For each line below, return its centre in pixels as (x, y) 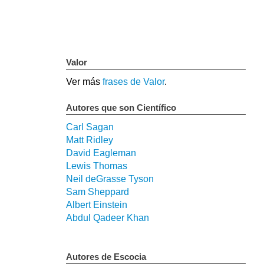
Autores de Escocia (106, 257)
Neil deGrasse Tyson (110, 179)
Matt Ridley (90, 140)
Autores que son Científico (121, 108)
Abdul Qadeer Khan (108, 218)
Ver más (84, 82)
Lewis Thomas (97, 166)
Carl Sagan (90, 127)
